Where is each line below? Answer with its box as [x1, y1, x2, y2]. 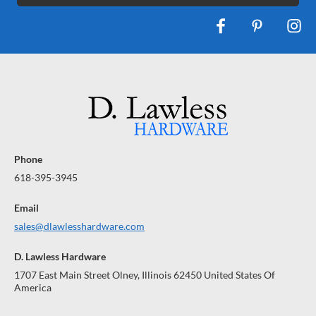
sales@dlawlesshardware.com [14, 220, 145, 233]
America [14, 281, 51, 294]
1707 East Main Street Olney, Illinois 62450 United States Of [14, 269, 275, 281]
